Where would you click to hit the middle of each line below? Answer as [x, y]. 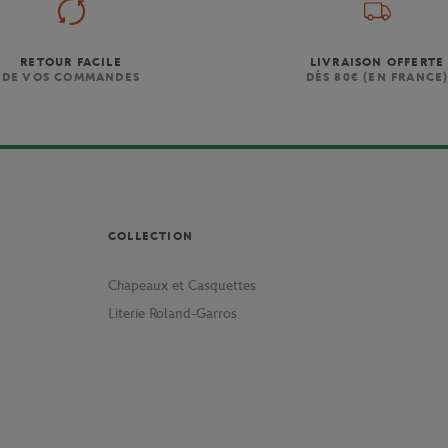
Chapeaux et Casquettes [181, 286]
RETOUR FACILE [71, 62]
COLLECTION [150, 236]
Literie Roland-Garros [172, 314]
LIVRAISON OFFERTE [377, 62]
